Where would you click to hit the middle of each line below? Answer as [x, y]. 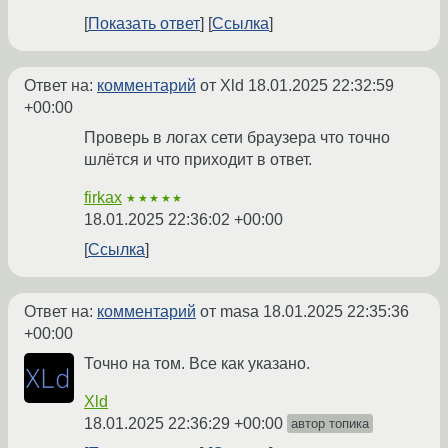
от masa [229, 312]
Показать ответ [144, 24]
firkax [103, 198]
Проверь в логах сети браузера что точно [237, 138]
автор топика [330, 424]
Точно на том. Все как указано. [197, 364]
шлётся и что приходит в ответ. [198, 160]
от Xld [222, 86]
